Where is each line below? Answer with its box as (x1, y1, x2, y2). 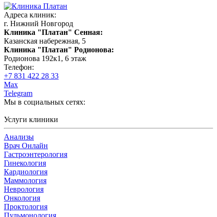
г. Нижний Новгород (4, 19, 73, 28)
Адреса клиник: (4, 11, 56, 19)
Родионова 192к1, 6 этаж (4, 54, 86, 63)
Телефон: (4, 63, 34, 72)
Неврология (4, 185, 44, 194)
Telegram (4, 89, 32, 98)
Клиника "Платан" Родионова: (4, 46, 114, 54)
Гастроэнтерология (4, 150, 67, 159)
